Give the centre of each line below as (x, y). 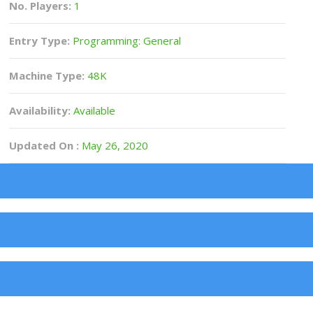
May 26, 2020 (114, 145)
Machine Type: (47, 75)
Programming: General (126, 41)
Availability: (40, 110)
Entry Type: (40, 41)
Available (93, 110)
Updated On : (44, 145)
